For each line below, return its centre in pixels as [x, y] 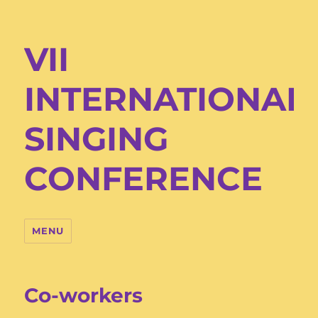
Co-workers [84, 295]
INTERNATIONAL [165, 99]
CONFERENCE [144, 179]
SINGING [97, 139]
